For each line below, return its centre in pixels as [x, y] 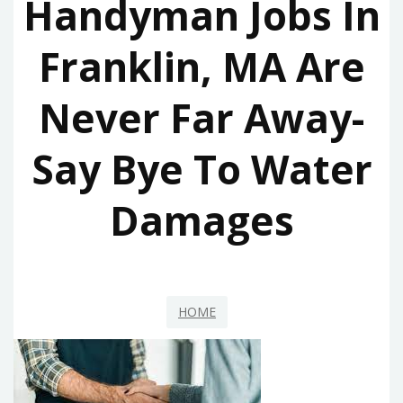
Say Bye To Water [201, 169]
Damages [201, 220]
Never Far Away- [201, 118]
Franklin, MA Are [201, 67]
